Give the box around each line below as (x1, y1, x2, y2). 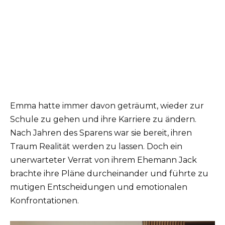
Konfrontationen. (10, 195, 79, 205)
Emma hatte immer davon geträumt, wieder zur (10, 100, 204, 110)
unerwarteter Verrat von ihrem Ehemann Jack (10, 155, 197, 165)
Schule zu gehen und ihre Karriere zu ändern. (10, 114, 196, 124)
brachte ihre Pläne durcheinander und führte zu (10, 168, 208, 178)
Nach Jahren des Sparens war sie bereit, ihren (10, 128, 192, 138)
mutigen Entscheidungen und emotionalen (10, 182, 187, 192)
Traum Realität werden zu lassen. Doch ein (10, 141, 182, 151)
